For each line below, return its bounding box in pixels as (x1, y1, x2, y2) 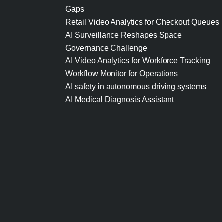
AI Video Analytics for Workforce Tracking (65, 56, 210, 65)
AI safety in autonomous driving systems (65, 82, 206, 91)
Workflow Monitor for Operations (65, 69, 178, 78)
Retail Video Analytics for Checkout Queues (65, 18, 221, 26)
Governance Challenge (65, 44, 147, 52)
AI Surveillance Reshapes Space (65, 31, 182, 39)
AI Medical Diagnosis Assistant (65, 95, 174, 104)
